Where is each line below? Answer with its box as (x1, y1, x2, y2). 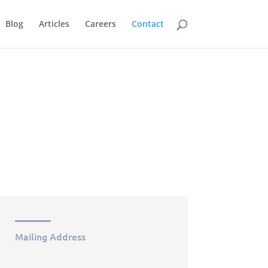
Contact (131, 18, 164, 29)
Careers (84, 18, 116, 29)
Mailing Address (14, 229, 86, 243)
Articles (38, 18, 69, 29)
